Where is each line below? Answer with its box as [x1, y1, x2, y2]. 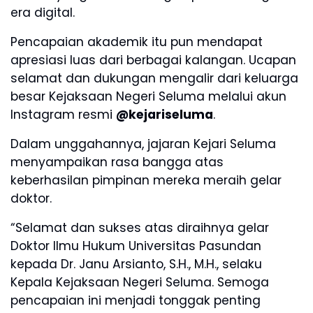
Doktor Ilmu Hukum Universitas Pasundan [10, 237, 261, 254]
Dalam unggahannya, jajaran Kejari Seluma [10, 135, 276, 152]
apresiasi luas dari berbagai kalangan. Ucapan [10, 51, 296, 68]
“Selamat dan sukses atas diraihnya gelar [10, 219, 269, 236]
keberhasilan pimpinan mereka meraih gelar [10, 171, 282, 189]
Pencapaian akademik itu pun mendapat [10, 33, 263, 50]
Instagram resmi [10, 105, 116, 123]
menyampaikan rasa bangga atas [10, 153, 224, 170]
